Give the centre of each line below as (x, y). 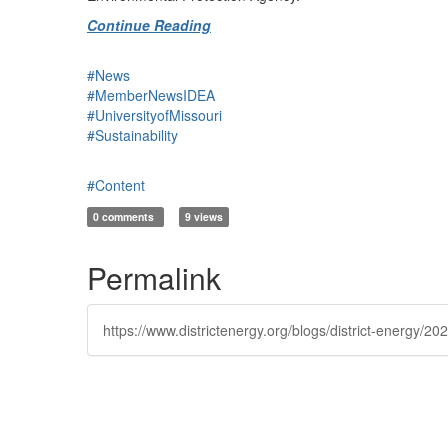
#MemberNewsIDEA (151, 95)
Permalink (154, 277)
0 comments (125, 216)
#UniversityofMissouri (154, 115)
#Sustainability (132, 135)
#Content (116, 185)
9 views (203, 216)
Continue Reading (149, 25)
